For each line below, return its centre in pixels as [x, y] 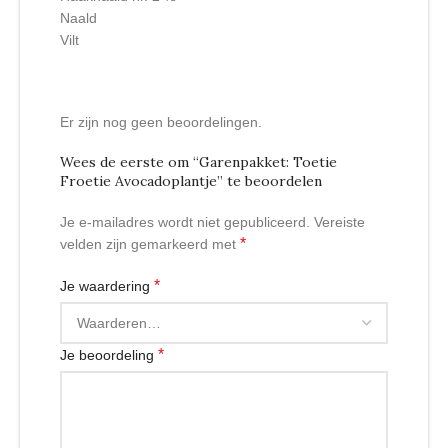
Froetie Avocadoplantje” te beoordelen [191, 181]
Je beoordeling [109, 355]
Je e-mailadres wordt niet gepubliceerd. [185, 222]
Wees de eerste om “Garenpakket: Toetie [198, 162]
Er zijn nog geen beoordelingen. [161, 122]
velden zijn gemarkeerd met [150, 244]
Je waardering [107, 286]
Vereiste [339, 222]
